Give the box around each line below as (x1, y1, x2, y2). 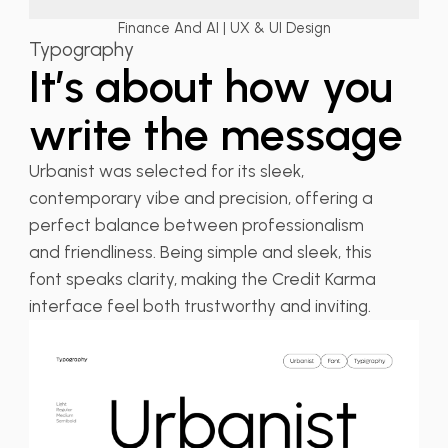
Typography (28, 37, 134, 61)
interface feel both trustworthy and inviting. (28, 295, 371, 316)
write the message (28, 106, 403, 161)
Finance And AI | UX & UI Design (117, 18, 331, 37)
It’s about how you (28, 58, 393, 113)
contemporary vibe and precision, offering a (28, 187, 373, 208)
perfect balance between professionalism (28, 214, 364, 235)
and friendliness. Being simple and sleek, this (28, 241, 372, 262)
